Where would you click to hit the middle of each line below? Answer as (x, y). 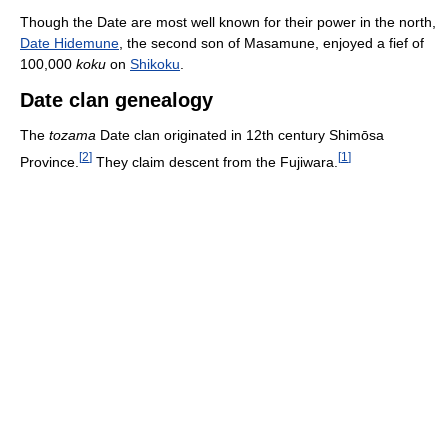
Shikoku (155, 63)
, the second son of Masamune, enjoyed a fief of (271, 42)
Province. (49, 161)
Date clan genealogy (116, 99)
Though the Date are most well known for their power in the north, (228, 21)
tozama (72, 134)
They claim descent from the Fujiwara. (215, 161)
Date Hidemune (69, 42)
